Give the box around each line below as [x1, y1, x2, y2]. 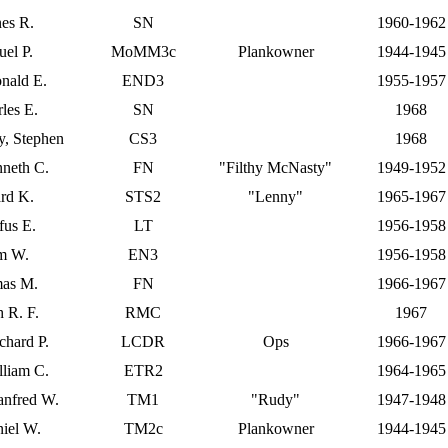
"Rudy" [251, 391, 300, 408]
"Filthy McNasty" [219, 159, 332, 176]
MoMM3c [110, 43, 176, 60]
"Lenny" [248, 188, 303, 205]
